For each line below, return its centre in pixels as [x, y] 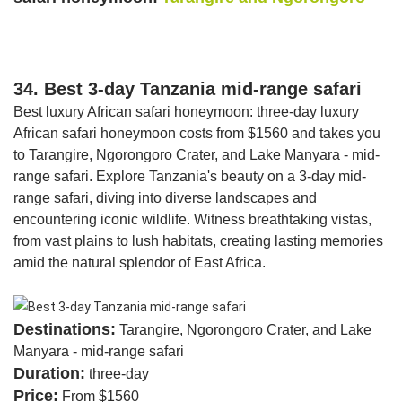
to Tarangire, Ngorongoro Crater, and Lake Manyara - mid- [197, 154]
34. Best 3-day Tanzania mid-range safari [188, 88]
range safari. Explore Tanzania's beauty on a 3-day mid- [190, 176]
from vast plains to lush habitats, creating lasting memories [198, 240]
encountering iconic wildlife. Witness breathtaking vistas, [192, 219]
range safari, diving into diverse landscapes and [165, 197]
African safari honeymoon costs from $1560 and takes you [197, 133]
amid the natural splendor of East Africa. [140, 262]
